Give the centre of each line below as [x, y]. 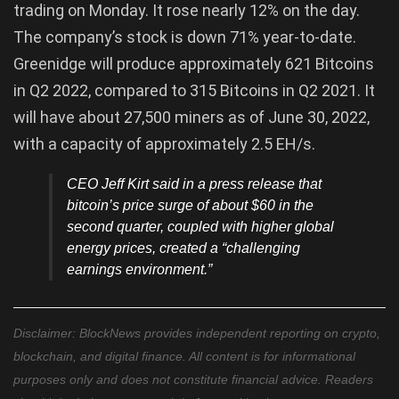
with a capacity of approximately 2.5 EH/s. [164, 143]
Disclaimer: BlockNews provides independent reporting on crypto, [197, 333]
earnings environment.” [139, 269]
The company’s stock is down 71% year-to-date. [185, 37]
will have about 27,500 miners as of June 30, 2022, [191, 117]
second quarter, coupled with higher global [200, 226]
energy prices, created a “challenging [183, 248]
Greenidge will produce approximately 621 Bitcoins [194, 63]
